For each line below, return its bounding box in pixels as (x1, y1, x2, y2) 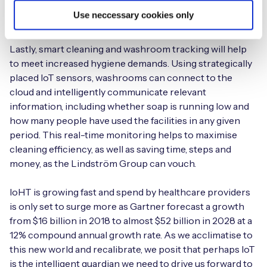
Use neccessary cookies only (73, 10, 194, 20)
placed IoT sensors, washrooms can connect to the (10, 72, 232, 84)
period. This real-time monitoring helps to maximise (10, 129, 237, 141)
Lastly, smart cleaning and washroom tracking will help (10, 43, 247, 55)
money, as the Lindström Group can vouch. (10, 157, 196, 170)
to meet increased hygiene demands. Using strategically (10, 57, 252, 70)
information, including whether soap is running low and (10, 100, 249, 113)
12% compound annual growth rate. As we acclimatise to (10, 229, 253, 241)
